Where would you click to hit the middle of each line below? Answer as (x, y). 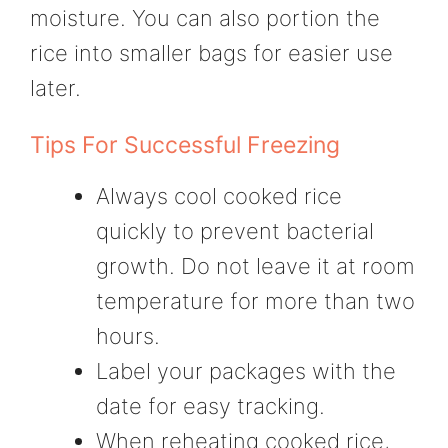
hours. (128, 336)
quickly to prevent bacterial (235, 231)
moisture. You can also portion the (205, 17)
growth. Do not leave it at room (255, 266)
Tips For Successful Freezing (185, 145)
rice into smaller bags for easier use (211, 52)
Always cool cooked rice (219, 196)
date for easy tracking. (210, 406)
